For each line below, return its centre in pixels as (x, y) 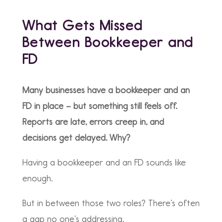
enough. (37, 178)
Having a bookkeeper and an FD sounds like (104, 163)
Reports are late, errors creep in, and (93, 122)
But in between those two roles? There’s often (111, 203)
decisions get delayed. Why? (76, 138)
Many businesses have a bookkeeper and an (106, 90)
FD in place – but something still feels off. (99, 106)
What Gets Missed (82, 25)
